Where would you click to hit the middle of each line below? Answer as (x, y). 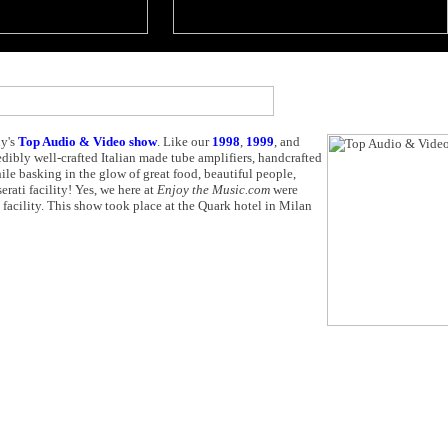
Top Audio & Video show (87, 141)
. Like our (184, 141)
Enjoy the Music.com (213, 189)
